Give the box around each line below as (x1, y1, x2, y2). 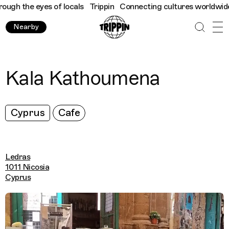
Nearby (13, 22, 39, 31)
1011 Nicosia (5, 162, 49, 172)
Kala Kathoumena (5, 65, 160, 90)
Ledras (5, 152, 30, 162)
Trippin (78, 2, 103, 12)
